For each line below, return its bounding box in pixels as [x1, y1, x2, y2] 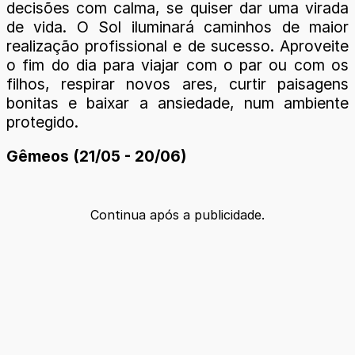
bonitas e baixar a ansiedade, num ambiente [6, 94, 349, 113]
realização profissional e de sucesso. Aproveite [6, 36, 349, 56]
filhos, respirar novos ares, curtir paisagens [6, 74, 349, 94]
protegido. [6, 113, 78, 132]
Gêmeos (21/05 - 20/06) [6, 147, 186, 166]
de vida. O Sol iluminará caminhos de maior [6, 17, 349, 37]
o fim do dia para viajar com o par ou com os [6, 55, 349, 75]
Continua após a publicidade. [90, 206, 265, 223]
